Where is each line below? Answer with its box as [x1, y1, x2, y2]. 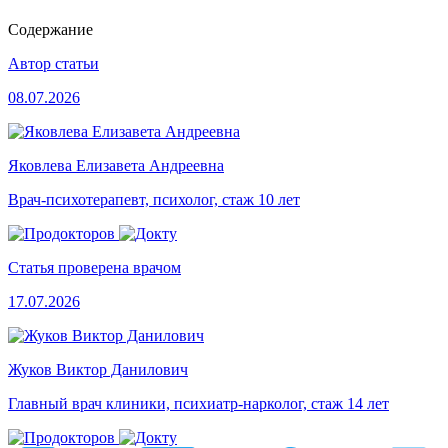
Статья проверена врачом [8, 259, 181, 277]
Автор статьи [8, 55, 99, 73]
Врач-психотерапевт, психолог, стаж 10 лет [8, 191, 300, 209]
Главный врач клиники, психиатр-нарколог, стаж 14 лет [8, 395, 389, 413]
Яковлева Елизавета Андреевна [8, 157, 224, 175]
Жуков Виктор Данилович [8, 361, 188, 379]
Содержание [8, 21, 93, 39]
